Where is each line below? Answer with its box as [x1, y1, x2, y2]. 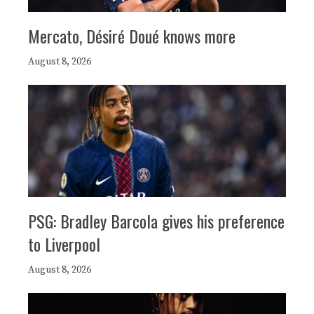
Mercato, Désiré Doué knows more [28, 23, 235, 49]
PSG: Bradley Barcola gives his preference [28, 208, 285, 234]
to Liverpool [28, 231, 100, 257]
